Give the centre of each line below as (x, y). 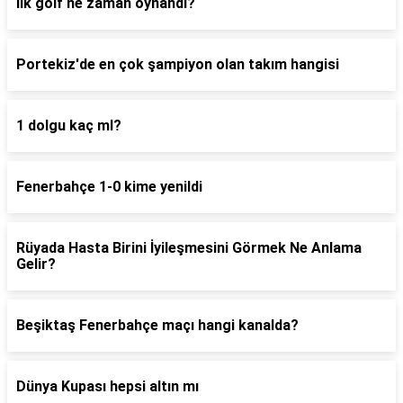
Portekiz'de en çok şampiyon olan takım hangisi (178, 64)
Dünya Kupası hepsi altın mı (107, 386)
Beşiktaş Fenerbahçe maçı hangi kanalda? (157, 325)
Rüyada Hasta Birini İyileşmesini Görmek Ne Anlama (189, 248)
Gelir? (36, 264)
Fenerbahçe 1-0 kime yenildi (109, 187)
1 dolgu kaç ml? (69, 125)
